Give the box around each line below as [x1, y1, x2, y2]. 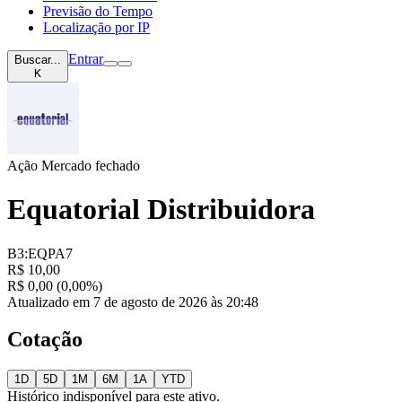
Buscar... [14, 52, 61, 66]
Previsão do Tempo [43, 3, 153, 19]
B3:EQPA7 [7, 245, 73, 261]
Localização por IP [43, 19, 150, 35]
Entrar [68, 50, 103, 66]
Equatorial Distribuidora [7, 193, 315, 226]
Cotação [7, 328, 83, 352]
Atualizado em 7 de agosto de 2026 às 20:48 [7, 293, 258, 310]
